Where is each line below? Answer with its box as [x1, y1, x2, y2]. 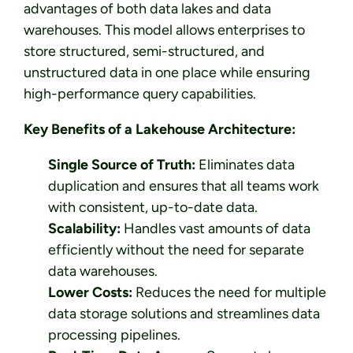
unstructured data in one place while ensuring [24, 64, 310, 82]
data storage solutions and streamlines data [47, 305, 320, 323]
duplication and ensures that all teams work [47, 177, 319, 195]
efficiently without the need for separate [47, 241, 304, 259]
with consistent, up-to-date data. [47, 199, 258, 217]
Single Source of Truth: [47, 156, 195, 174]
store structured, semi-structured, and [24, 43, 265, 61]
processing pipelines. [47, 326, 180, 344]
